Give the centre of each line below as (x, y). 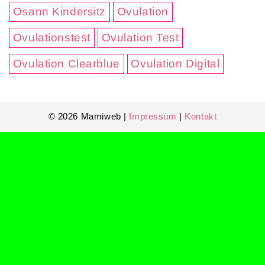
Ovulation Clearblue (66, 63)
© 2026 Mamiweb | (89, 116)
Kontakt (201, 116)
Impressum (153, 116)
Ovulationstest (51, 37)
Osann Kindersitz (59, 11)
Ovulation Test (140, 37)
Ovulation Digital (175, 63)
